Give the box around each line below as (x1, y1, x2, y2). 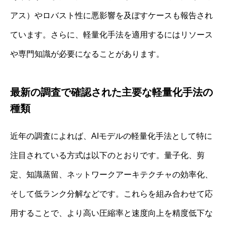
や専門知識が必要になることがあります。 (10, 49, 164, 58)
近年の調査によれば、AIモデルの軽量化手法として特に (10, 131, 212, 140)
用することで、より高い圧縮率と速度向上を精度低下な (10, 208, 213, 217)
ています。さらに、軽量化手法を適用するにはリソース (10, 30, 213, 39)
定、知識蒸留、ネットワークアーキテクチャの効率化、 (10, 170, 213, 179)
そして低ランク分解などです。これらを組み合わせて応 (10, 189, 213, 198)
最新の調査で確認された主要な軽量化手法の (10, 86, 213, 98)
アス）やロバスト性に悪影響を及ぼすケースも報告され (10, 11, 213, 20)
